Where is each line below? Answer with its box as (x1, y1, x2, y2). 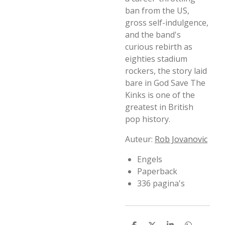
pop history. (125, 114, 170, 125)
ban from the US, (125, 5, 189, 16)
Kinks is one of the (125, 89, 195, 100)
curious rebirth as (125, 41, 192, 52)
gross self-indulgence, (125, 17, 208, 28)
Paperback (137, 166, 177, 177)
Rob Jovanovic (155, 134, 207, 145)
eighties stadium (125, 53, 187, 64)
